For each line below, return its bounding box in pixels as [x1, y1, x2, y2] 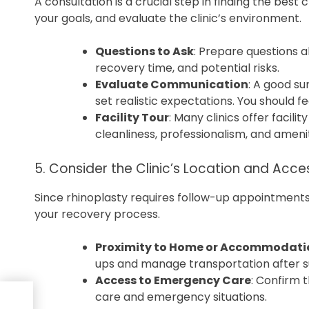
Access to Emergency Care [95, 272, 251, 289]
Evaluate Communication [95, 77, 248, 93]
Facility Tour [95, 110, 169, 126]
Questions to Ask [95, 43, 194, 60]
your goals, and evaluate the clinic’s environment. [34, 10, 301, 27]
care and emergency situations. [95, 289, 267, 306]
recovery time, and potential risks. [95, 60, 279, 77]
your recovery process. [34, 206, 160, 223]
